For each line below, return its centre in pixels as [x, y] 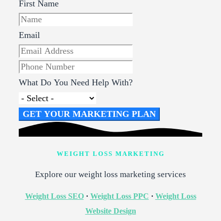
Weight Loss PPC [119, 196]
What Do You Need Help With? [76, 83]
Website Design [110, 211]
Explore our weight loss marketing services [110, 175]
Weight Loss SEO [54, 196]
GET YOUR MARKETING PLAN [90, 114]
